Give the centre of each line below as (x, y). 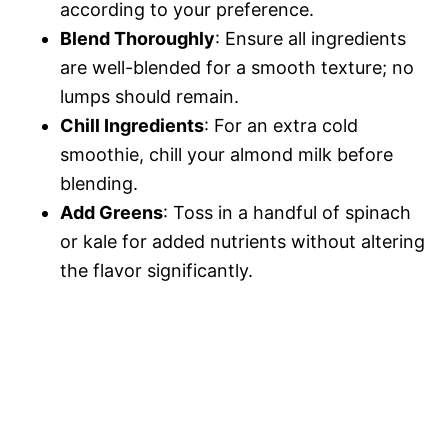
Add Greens (111, 212)
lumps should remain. (149, 96)
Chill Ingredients (132, 125)
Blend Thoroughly (137, 38)
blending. (99, 183)
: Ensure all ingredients (310, 38)
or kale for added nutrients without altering (242, 241)
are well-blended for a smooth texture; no (237, 67)
